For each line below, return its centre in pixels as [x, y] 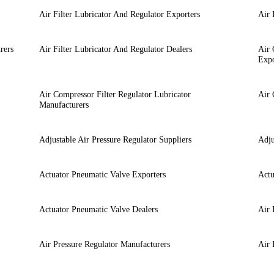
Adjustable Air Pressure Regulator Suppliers [115, 139]
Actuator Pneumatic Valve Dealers [98, 209]
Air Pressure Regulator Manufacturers [104, 244]
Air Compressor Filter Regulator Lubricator [115, 94]
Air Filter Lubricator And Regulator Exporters [119, 14]
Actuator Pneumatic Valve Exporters [102, 174]
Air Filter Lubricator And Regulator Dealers [115, 49]
